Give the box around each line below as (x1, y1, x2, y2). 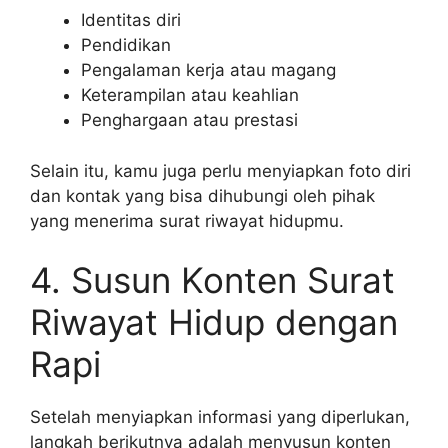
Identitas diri (81, 10, 181, 30)
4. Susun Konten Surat (30, 259, 395, 301)
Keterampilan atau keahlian (81, 85, 299, 105)
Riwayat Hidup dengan (30, 301, 398, 343)
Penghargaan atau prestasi (81, 110, 298, 130)
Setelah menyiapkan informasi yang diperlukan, (30, 407, 410, 427)
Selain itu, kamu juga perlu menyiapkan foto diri (30, 160, 411, 181)
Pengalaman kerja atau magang (81, 60, 336, 80)
